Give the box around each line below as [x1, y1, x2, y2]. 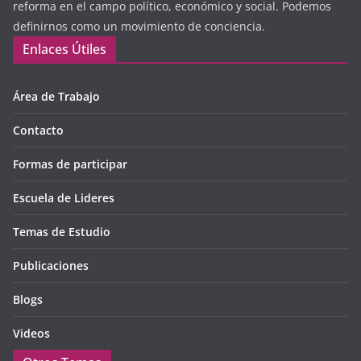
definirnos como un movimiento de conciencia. [13, 19, 265, 35]
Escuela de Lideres [13, 190, 114, 206]
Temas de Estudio [13, 224, 110, 240]
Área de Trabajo [13, 89, 100, 105]
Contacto [13, 122, 64, 139]
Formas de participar [13, 156, 127, 172]
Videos [13, 326, 50, 342]
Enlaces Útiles [23, 40, 106, 59]
